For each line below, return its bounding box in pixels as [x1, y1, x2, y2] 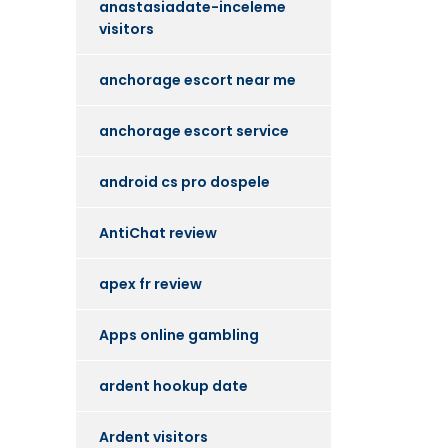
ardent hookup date [99, 376, 248, 396]
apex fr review [99, 274, 202, 294]
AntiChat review [99, 223, 217, 243]
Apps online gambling [99, 325, 259, 345]
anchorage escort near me [99, 70, 296, 90]
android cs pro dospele [99, 172, 270, 192]
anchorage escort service [99, 121, 289, 141]
